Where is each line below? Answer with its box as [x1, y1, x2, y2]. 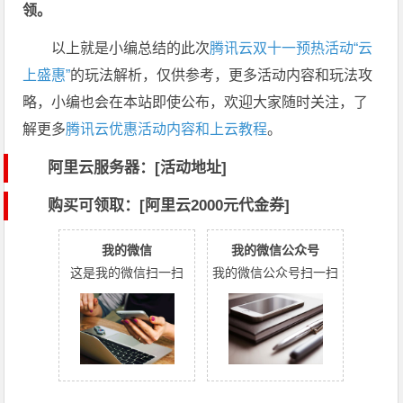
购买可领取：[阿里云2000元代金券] [48, 196, 291, 214]
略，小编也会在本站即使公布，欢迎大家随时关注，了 [22, 94, 369, 110]
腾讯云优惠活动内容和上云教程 [66, 121, 268, 137]
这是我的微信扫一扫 [70, 264, 184, 280]
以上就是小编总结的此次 [51, 40, 210, 56]
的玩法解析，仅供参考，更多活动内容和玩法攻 [70, 67, 373, 83]
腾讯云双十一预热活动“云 [210, 40, 373, 56]
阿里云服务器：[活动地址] [48, 158, 228, 176]
